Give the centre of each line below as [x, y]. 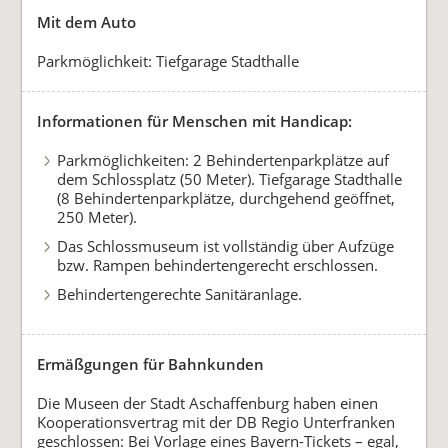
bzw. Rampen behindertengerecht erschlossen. [217, 265]
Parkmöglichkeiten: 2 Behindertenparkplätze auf [222, 160]
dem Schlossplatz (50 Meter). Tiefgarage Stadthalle [229, 179]
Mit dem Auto [87, 22]
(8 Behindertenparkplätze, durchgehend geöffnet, [225, 198]
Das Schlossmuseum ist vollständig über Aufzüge [225, 246]
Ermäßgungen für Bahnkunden [151, 364]
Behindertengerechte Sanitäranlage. [179, 294]
